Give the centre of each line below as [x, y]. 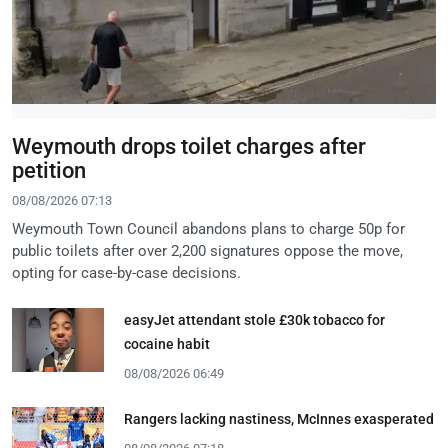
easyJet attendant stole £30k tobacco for [254, 319]
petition [49, 170]
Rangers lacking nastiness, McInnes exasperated [279, 418]
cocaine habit [167, 343]
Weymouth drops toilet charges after [189, 146]
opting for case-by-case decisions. [126, 272]
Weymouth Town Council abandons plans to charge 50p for [208, 228]
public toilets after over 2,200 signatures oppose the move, [207, 250]
